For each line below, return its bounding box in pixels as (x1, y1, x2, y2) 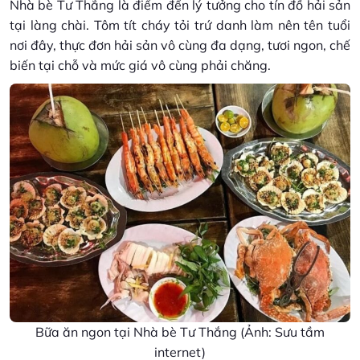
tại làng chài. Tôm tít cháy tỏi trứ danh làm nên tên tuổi (10, 16, 350, 33)
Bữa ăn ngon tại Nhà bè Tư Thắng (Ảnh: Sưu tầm (35, 323, 325, 340)
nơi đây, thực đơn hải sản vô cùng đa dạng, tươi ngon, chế (10, 36, 350, 53)
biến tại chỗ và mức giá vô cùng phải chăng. (10, 56, 271, 73)
